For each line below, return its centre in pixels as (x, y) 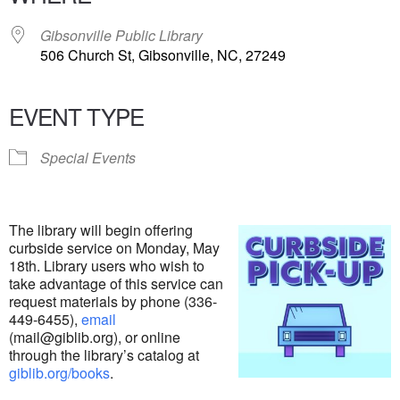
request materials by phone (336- (113, 301)
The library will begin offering (101, 230)
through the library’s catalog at (104, 355)
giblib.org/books (59, 373)
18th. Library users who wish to (107, 266)
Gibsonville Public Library (121, 35)
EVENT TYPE (76, 116)
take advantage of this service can (116, 283)
